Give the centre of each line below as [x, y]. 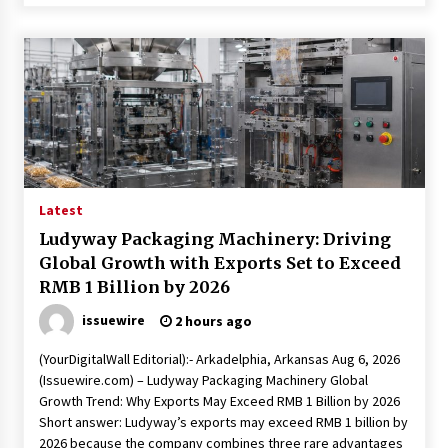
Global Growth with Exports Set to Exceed [219, 263]
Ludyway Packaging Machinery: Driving [214, 239]
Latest [60, 210]
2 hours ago [211, 321]
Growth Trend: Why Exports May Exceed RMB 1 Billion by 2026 [219, 401]
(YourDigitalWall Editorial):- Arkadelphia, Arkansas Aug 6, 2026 [219, 359]
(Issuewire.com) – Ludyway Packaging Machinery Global [203, 380]
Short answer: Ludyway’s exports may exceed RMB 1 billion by [223, 422]
